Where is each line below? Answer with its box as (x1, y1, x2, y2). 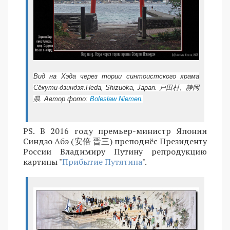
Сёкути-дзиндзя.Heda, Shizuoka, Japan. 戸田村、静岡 (33, 83, 199, 91)
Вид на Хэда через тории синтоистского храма (33, 72, 199, 80)
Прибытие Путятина (62, 156, 142, 167)
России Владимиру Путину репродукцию (23, 145, 207, 157)
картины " (23, 156, 62, 167)
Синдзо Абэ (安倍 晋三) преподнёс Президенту (23, 135, 207, 147)
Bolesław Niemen (90, 94, 141, 103)
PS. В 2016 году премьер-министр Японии (23, 125, 207, 137)
